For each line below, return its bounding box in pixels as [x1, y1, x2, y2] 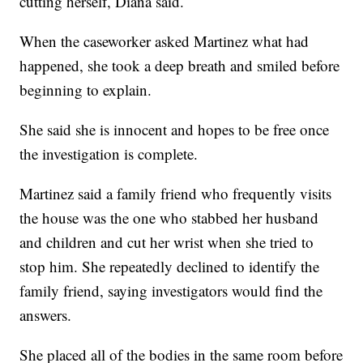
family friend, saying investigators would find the [19, 280, 323, 301]
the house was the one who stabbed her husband [19, 207, 319, 228]
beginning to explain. [19, 79, 152, 100]
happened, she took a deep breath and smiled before [19, 55, 340, 76]
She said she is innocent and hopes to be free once [19, 119, 330, 140]
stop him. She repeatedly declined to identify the [19, 256, 320, 277]
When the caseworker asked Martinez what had [19, 31, 310, 52]
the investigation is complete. [19, 143, 199, 164]
